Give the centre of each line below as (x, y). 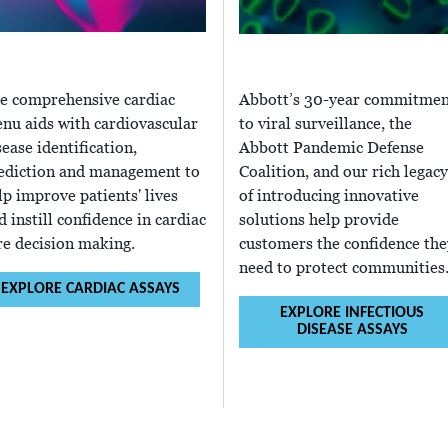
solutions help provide (319, 220)
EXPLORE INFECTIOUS (352, 313)
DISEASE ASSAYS (352, 330)
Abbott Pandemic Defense (331, 148)
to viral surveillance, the (325, 124)
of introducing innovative (329, 196)
